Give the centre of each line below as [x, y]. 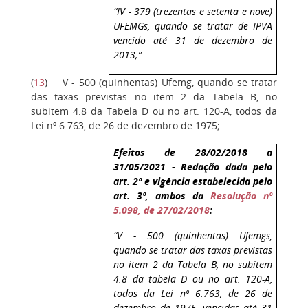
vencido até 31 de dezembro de [193, 40]
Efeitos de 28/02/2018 [180, 153]
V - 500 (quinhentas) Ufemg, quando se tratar [170, 82]
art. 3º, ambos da [162, 196]
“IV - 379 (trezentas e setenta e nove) [193, 11]
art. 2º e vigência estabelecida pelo [193, 181]
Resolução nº [242, 196]
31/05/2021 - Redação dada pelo [193, 167]
